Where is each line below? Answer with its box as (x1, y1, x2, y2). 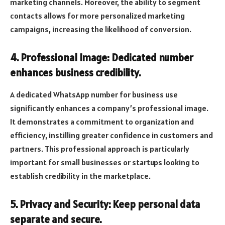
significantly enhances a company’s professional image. (10, 103, 208, 114)
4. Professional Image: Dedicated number (10, 51, 193, 64)
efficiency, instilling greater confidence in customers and (10, 130, 213, 141)
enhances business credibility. (10, 66, 141, 79)
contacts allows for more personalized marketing (10, 11, 185, 21)
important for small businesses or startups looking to (10, 157, 199, 168)
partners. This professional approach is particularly (10, 144, 189, 154)
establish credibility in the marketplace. (10, 171, 151, 181)
